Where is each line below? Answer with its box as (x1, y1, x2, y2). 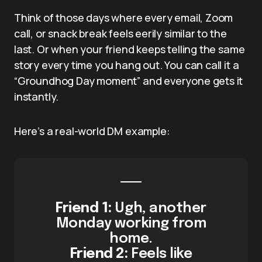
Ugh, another (111, 201, 206, 216)
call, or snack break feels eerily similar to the (14, 26, 227, 40)
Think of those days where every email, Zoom (14, 10, 233, 25)
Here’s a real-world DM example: (14, 123, 170, 138)
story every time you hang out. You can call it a (14, 57, 239, 72)
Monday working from (56, 216, 206, 231)
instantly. (14, 89, 59, 104)
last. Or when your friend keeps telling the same (14, 42, 245, 56)
